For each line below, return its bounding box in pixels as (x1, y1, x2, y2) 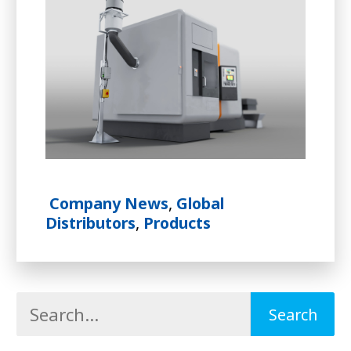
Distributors (45, 212, 136, 234)
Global (175, 193, 224, 215)
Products (143, 212, 211, 234)
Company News (49, 193, 168, 215)
